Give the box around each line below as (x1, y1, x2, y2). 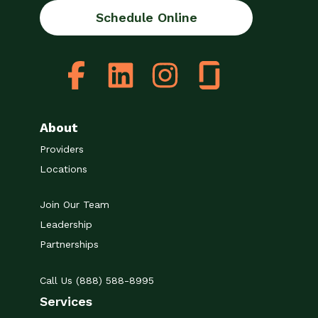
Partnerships (40, 238, 99, 251)
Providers (40, 143, 84, 155)
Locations (40, 163, 87, 175)
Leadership (40, 219, 92, 231)
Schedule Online (95, 9, 197, 25)
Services (40, 293, 92, 309)
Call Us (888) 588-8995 (40, 274, 154, 286)
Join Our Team (40, 199, 109, 211)
